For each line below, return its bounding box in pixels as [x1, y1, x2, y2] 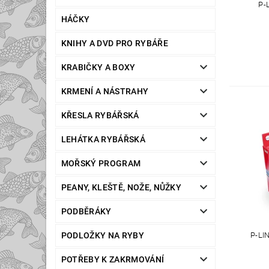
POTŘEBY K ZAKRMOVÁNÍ [61, 255, 165, 265]
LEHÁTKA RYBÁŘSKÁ [61, 134, 145, 145]
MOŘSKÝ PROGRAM [61, 159, 141, 169]
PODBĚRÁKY [61, 207, 112, 217]
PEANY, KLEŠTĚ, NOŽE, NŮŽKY [61, 183, 182, 193]
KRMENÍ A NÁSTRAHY [61, 86, 149, 97]
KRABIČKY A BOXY [61, 62, 136, 73]
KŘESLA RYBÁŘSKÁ [61, 110, 139, 121]
